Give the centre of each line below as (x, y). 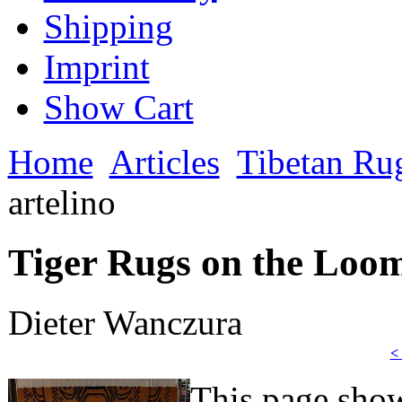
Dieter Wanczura (125, 322)
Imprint (96, 66)
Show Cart (118, 107)
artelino (61, 202)
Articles (164, 162)
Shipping (108, 26)
